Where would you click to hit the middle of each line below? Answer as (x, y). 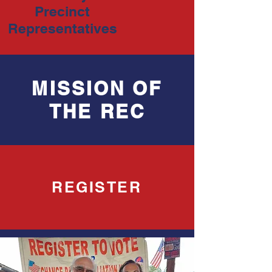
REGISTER (97, 187)
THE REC (97, 111)
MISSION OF (97, 88)
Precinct (62, 11)
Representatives (62, 28)
